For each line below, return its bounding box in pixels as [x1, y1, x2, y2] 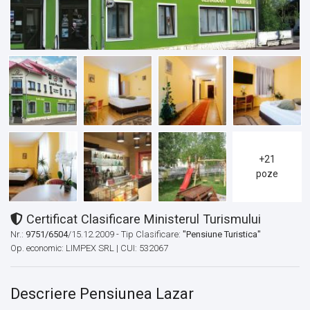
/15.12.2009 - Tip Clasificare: [68, 229, 183, 240]
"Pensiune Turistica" [183, 229, 261, 240]
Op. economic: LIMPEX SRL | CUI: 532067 [10, 243, 168, 254]
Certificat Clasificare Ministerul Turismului [23, 212, 261, 227]
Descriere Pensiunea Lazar [10, 285, 194, 303]
